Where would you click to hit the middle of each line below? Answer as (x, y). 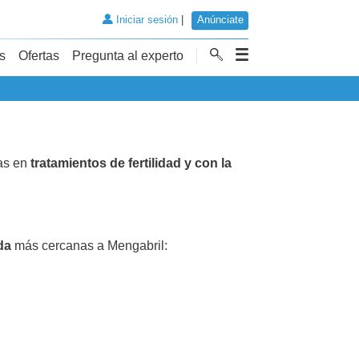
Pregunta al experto (128, 55)
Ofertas (39, 55)
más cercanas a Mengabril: (89, 245)
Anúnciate (220, 20)
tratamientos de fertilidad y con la (131, 163)
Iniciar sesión (145, 20)
